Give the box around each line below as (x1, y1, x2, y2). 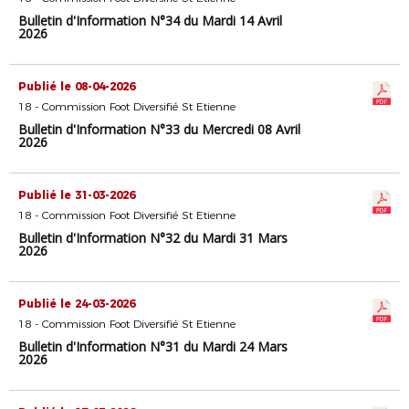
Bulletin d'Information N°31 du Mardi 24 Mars (18, 338, 288, 355)
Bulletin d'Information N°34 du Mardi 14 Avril (18, 12, 282, 29)
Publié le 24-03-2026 (18, 297, 135, 310)
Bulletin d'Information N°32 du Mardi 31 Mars (18, 229, 288, 246)
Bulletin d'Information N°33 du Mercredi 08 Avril (18, 121, 300, 138)
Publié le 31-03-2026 (18, 188, 135, 202)
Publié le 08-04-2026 (18, 79, 135, 93)
